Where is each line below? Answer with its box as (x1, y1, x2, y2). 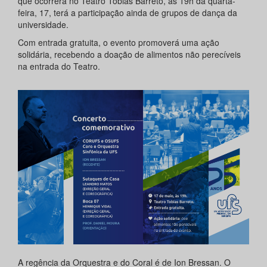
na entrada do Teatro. (18, 60, 100, 73)
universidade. (18, 18, 69, 31)
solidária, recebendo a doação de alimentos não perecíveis (18, 48, 241, 61)
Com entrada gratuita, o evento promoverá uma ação (18, 36, 219, 49)
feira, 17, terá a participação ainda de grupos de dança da (18, 7, 237, 19)
